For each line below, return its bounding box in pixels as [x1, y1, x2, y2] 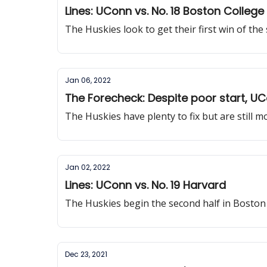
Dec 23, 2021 [65, 249, 107, 259]
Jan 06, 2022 [65, 75, 111, 85]
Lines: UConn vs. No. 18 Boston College [65, 4, 264, 18]
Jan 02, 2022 [65, 162, 110, 172]
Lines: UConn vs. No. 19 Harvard [65, 178, 226, 193]
